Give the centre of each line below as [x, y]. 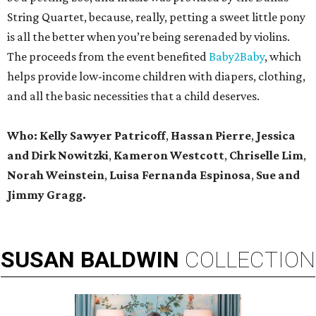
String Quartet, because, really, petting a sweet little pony [156, 17]
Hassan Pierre [211, 136]
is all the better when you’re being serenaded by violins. [148, 37]
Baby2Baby [237, 57]
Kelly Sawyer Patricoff [103, 136]
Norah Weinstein [56, 175]
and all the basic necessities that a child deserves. [133, 96]
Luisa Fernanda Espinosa [180, 175]
